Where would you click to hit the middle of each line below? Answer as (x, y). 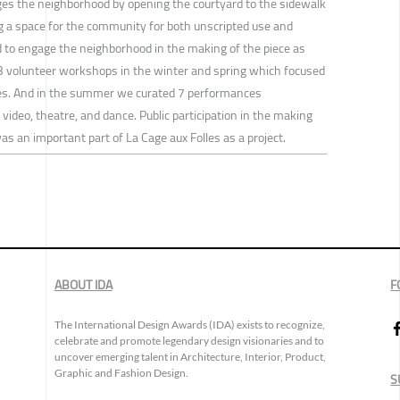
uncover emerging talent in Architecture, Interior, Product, (190, 356)
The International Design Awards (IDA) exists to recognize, (189, 324)
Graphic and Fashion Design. (121, 372)
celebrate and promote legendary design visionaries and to (189, 340)
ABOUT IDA (83, 284)
